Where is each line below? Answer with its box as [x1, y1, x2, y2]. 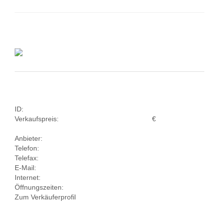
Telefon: [15, 144, 39, 152]
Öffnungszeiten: [15, 183, 64, 191]
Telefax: [15, 154, 39, 162]
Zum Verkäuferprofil [15, 193, 76, 201]
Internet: [15, 174, 41, 181]
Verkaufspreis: [15, 115, 59, 123]
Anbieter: [15, 134, 43, 142]
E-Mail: [15, 164, 36, 172]
